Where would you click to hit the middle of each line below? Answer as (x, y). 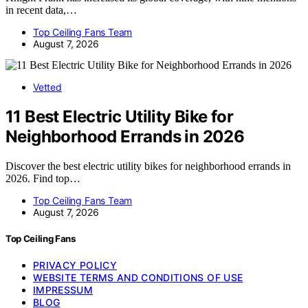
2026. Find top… (43, 178)
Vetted (47, 87)
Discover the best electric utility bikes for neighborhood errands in (148, 166)
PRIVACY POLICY (75, 265)
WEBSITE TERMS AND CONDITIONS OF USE (138, 278)
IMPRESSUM (63, 290)
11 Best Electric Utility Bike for (120, 116)
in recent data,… (41, 10)
